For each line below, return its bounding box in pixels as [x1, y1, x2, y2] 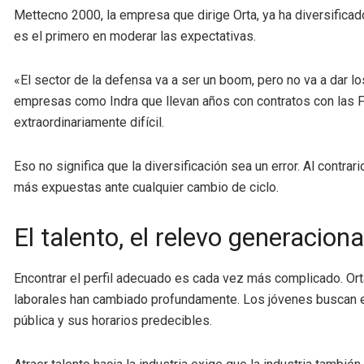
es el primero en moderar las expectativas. [14, 28, 256, 45]
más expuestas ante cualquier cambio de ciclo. [14, 180, 279, 196]
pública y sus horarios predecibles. [14, 312, 212, 328]
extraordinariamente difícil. [14, 115, 164, 131]
